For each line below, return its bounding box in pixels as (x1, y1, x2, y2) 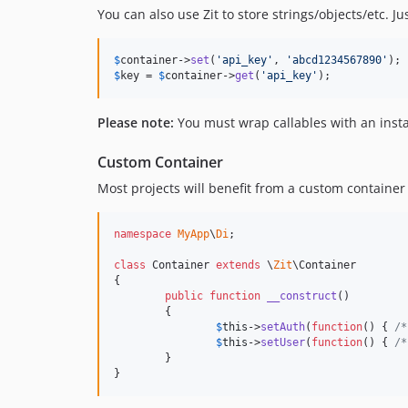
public (165, 290, 203, 303)
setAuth (260, 321, 305, 334)
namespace (114, 228, 171, 241)
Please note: (97, 114, 174, 132)
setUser (260, 336, 305, 350)
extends (216, 259, 260, 272)
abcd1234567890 (292, 54, 382, 67)
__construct (267, 290, 337, 303)
